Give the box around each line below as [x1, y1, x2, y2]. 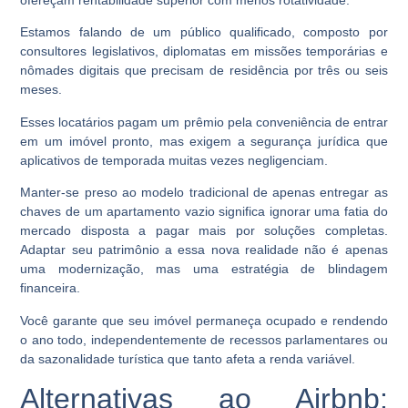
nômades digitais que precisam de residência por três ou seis [20, 63, 388, 78]
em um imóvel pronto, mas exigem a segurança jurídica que [20, 133, 388, 148]
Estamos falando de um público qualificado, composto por [20, 25, 388, 40]
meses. [20, 82, 66, 97]
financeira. [20, 280, 85, 296]
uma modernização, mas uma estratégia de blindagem [20, 261, 388, 277]
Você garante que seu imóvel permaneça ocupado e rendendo [20, 312, 388, 328]
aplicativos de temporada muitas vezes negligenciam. [20, 152, 329, 168]
